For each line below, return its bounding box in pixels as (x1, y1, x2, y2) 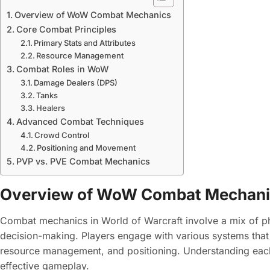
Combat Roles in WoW (16, 64, 108, 74)
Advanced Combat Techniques (16, 116, 144, 127)
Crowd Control (34, 130, 90, 140)
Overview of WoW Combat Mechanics (14, 10, 171, 20)
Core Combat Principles (16, 24, 116, 34)
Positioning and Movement (37, 143, 136, 152)
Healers (36, 103, 66, 113)
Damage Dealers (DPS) (34, 78, 118, 87)
